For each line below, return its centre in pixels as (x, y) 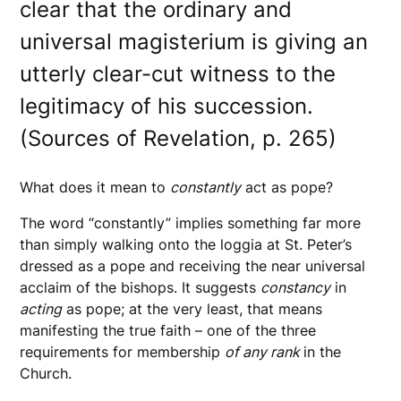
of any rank (264, 352)
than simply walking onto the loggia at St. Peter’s (186, 245)
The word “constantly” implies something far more (191, 223)
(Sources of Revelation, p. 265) (182, 139)
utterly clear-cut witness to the (178, 74)
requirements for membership (123, 352)
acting (41, 309)
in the (323, 352)
